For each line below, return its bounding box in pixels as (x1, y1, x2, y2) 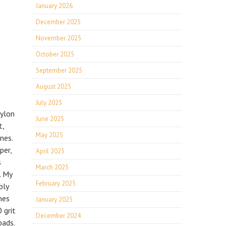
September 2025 (36, 66, 82, 75)
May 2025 (36, 131, 63, 139)
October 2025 (36, 50, 74, 59)
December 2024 (36, 211, 81, 220)
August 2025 (36, 82, 71, 91)
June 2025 (36, 115, 64, 123)
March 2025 (36, 163, 69, 172)
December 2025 (36, 18, 81, 26)
